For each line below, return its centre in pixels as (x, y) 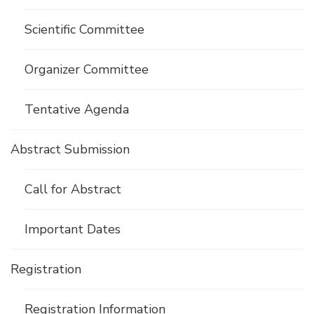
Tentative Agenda (77, 110)
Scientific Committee (84, 30)
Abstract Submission (70, 150)
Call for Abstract (73, 190)
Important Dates (73, 230)
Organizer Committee (87, 70)
